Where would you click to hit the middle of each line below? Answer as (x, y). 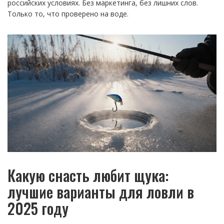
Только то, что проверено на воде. (68, 14)
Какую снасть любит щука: (88, 175)
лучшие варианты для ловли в (101, 192)
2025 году (38, 208)
